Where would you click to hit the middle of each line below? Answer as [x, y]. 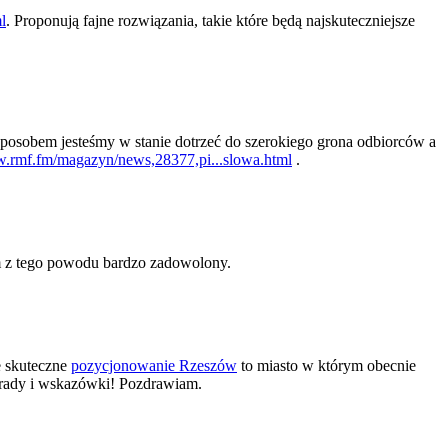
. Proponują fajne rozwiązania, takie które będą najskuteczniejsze [210, 21]
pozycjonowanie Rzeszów [154, 365]
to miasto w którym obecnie [326, 365]
